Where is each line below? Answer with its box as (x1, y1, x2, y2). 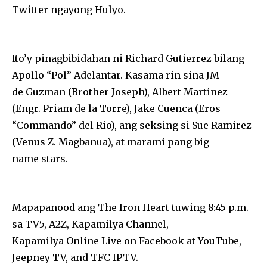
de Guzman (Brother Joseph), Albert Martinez (12, 85, 228, 98)
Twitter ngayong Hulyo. (12, 3, 126, 15)
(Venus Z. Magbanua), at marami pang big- (12, 135, 213, 148)
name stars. (12, 152, 68, 164)
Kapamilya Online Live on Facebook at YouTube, (12, 234, 241, 247)
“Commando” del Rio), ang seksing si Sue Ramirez (12, 119, 252, 131)
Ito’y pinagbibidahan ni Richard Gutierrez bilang (12, 52, 244, 64)
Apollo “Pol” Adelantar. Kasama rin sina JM (12, 69, 219, 81)
